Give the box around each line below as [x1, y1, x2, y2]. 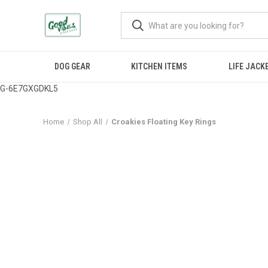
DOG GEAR [54, 62, 91, 71]
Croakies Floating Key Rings [111, 117, 216, 126]
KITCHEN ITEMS [131, 62, 188, 71]
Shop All [72, 117, 102, 126]
